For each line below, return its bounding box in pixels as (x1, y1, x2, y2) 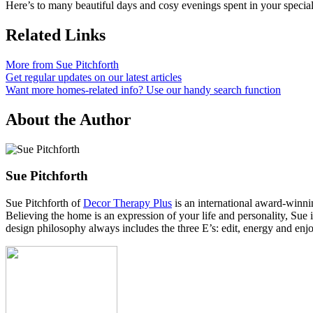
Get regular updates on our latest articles (6, 71, 182, 83)
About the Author (6, 110, 131, 129)
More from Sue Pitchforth (6, 58, 119, 71)
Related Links (6, 25, 105, 44)
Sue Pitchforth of (6, 197, 83, 210)
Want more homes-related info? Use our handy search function (6, 83, 281, 96)
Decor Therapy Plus (83, 197, 172, 210)
